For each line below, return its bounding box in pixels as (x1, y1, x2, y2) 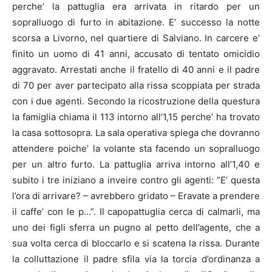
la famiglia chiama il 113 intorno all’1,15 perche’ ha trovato (12, 110, 260, 123)
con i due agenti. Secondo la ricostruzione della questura (12, 95, 260, 107)
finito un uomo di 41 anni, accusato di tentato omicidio (12, 47, 260, 59)
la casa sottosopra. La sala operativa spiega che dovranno (12, 126, 260, 138)
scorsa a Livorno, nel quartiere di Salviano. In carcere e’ (12, 32, 260, 44)
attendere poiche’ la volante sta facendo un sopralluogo (12, 142, 260, 154)
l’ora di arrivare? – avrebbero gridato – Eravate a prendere (12, 189, 260, 202)
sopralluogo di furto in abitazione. (12, 16, 169, 28)
